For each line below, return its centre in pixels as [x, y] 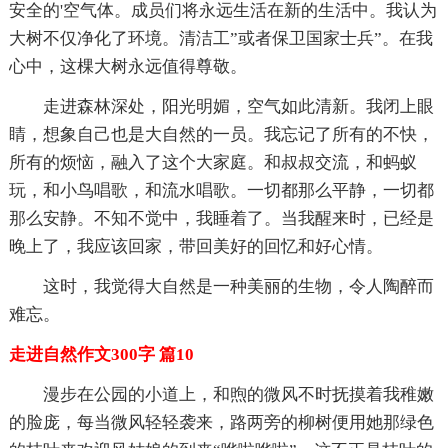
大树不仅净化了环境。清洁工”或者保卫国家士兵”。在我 [220, 38]
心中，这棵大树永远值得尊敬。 [127, 66]
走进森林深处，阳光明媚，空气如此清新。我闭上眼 [238, 106]
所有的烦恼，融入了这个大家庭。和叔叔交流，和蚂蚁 [212, 162]
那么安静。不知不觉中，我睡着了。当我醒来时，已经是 [221, 218]
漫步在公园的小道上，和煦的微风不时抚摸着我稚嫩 [238, 394]
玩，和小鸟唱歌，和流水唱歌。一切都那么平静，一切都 [221, 190]
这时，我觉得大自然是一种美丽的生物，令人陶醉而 [238, 286]
